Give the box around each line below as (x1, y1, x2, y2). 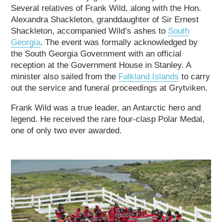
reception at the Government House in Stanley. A (11, 60, 191, 70)
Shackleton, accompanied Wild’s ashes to (11, 26, 168, 36)
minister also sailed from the (11, 72, 119, 82)
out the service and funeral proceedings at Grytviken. (11, 83, 208, 93)
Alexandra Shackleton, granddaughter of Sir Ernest (11, 15, 199, 25)
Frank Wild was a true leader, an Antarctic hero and (11, 103, 201, 113)
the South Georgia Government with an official (11, 49, 182, 59)
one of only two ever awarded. (11, 126, 122, 136)
